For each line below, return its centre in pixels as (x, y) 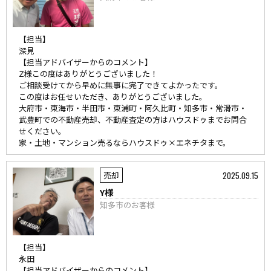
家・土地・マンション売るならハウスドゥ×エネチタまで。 (125, 142)
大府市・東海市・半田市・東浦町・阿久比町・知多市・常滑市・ (133, 108)
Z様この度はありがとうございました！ (88, 73)
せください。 (42, 131)
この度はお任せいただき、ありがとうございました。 (113, 96)
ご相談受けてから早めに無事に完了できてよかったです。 (121, 85)
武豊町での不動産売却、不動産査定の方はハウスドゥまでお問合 (133, 119)
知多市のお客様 (128, 205)
